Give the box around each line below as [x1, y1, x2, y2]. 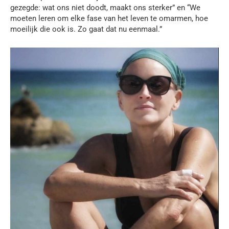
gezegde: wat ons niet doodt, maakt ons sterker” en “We [10, 3, 200, 13]
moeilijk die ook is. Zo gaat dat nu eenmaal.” [10, 25, 162, 34]
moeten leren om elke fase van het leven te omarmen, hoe [10, 14, 208, 24]
